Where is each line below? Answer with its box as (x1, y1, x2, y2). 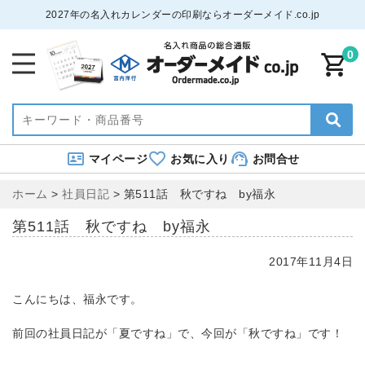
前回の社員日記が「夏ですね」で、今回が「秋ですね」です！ (12, 326, 343, 340)
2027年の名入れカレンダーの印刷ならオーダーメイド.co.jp (45, 9, 320, 20)
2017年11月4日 (269, 254, 354, 268)
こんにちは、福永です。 (12, 292, 143, 306)
